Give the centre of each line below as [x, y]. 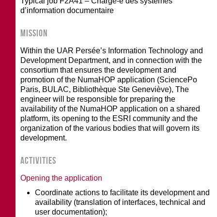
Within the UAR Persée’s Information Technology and [112, 50]
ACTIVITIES [39, 160]
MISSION [34, 33]
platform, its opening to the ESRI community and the [109, 118]
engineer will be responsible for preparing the [98, 99]
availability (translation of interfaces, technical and [120, 202]
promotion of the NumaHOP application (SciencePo [109, 79]
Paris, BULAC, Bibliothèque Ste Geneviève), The [105, 89]
